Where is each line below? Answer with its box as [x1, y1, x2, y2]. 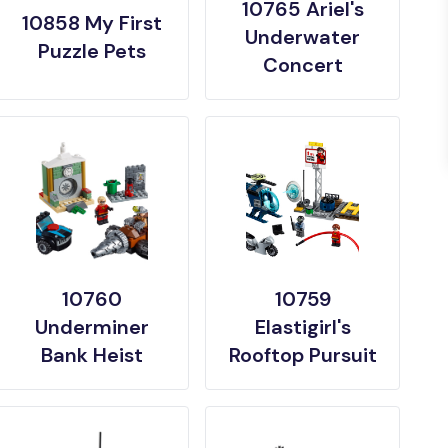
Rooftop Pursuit [228, 342, 377, 368]
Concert [262, 52, 343, 78]
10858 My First [21, 10, 162, 36]
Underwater [245, 24, 361, 50]
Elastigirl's [254, 314, 351, 340]
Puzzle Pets [37, 38, 146, 64]
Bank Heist [40, 342, 143, 368]
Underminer [34, 314, 149, 340]
